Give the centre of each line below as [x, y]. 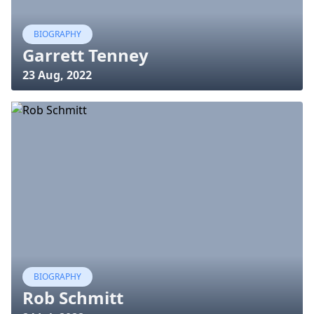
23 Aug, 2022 [57, 75]
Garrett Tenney [86, 55]
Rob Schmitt [73, 298]
